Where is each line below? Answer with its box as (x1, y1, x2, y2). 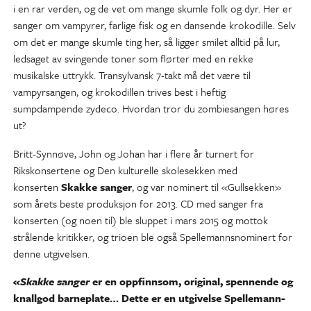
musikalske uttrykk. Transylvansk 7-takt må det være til (13, 67, 251, 83)
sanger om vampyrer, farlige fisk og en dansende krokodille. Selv (13, 17, 296, 33)
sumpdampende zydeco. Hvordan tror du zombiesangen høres (13, 101, 289, 117)
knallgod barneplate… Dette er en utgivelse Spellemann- (13, 289, 286, 305)
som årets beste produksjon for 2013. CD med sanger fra (13, 195, 264, 211)
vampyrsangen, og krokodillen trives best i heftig (13, 84, 226, 100)
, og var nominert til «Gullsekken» (132, 178, 282, 194)
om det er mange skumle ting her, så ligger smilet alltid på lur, (13, 34, 280, 50)
